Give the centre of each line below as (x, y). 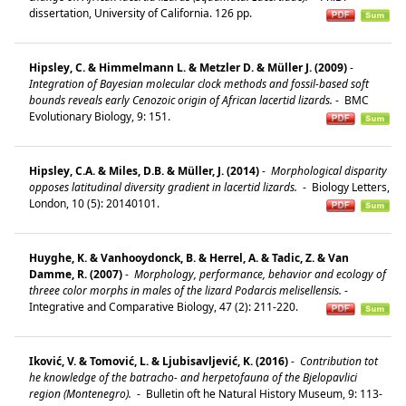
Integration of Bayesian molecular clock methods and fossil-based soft (199, 83)
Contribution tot (338, 361)
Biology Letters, (349, 187)
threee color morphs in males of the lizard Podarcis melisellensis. (185, 290)
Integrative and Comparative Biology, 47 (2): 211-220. (166, 306)
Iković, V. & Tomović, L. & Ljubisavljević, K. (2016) (159, 361)
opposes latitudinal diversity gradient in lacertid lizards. (164, 187)
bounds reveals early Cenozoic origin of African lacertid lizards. (181, 100)
